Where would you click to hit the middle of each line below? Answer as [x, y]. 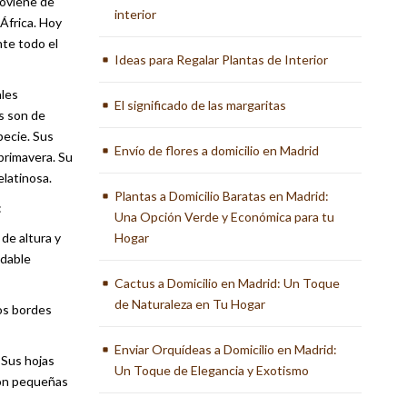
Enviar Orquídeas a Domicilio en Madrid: [226, 349]
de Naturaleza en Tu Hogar [190, 304]
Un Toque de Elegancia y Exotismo [212, 370]
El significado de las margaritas [201, 105]
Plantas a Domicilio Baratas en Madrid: [222, 196]
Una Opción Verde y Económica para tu [225, 217]
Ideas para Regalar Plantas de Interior [222, 60]
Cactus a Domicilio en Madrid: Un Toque [228, 283]
